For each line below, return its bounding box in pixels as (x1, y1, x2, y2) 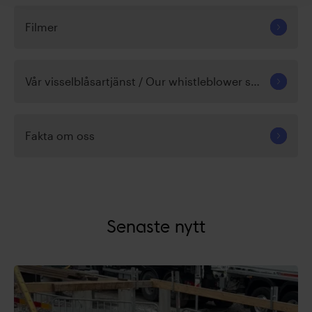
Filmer (25, 19, 58, 33)
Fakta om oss (25, 128, 95, 142)
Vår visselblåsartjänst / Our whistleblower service (251, 74, 260, 88)
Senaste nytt (107, 219, 205, 237)
